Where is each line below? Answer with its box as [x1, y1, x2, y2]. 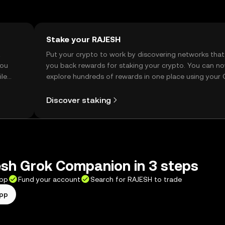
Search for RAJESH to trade [90, 175, 182, 183]
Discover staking [46, 95, 111, 105]
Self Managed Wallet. [46, 83, 117, 91]
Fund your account [18, 175, 80, 183]
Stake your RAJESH [46, 35, 121, 44]
